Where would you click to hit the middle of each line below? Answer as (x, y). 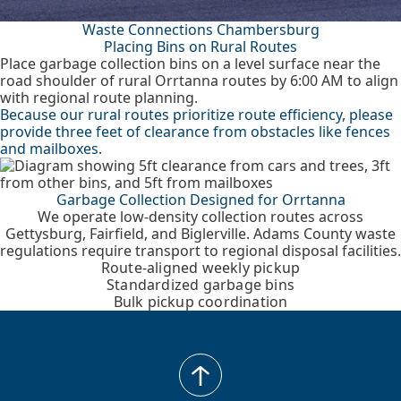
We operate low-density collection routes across (200, 217)
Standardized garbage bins (200, 285)
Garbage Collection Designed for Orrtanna (200, 200)
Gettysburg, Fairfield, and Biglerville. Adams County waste (200, 234)
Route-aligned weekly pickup (200, 268)
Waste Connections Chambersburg (200, 30)
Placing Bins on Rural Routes (200, 47)
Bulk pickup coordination (200, 302)
